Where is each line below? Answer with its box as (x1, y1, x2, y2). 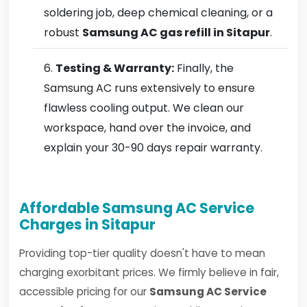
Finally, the (174, 60, 234, 76)
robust (44, 25, 82, 40)
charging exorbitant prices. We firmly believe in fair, (19, 265, 279, 280)
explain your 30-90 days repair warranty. (44, 140, 262, 156)
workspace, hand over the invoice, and (44, 120, 251, 136)
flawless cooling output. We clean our (44, 100, 244, 116)
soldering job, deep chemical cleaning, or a (44, 5, 273, 21)
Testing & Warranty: (56, 60, 174, 76)
